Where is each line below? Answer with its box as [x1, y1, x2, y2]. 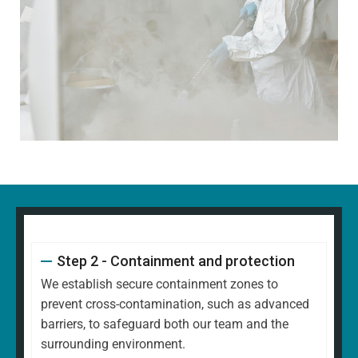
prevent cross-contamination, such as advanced [41, 296, 309, 312]
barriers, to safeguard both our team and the [41, 316, 288, 332]
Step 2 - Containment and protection [56, 253, 295, 270]
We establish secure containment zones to [41, 276, 278, 292]
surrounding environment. [41, 336, 185, 352]
